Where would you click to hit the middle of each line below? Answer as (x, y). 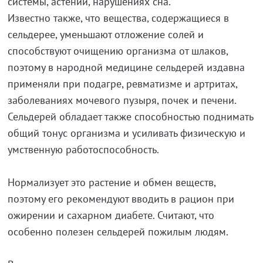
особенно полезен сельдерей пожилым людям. (118, 232)
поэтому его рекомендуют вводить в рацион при (121, 199)
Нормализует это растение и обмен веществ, (111, 182)
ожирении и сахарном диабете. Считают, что (111, 215)
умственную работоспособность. (83, 149)
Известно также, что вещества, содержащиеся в (118, 18)
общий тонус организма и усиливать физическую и (126, 133)
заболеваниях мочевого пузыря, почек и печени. (122, 100)
